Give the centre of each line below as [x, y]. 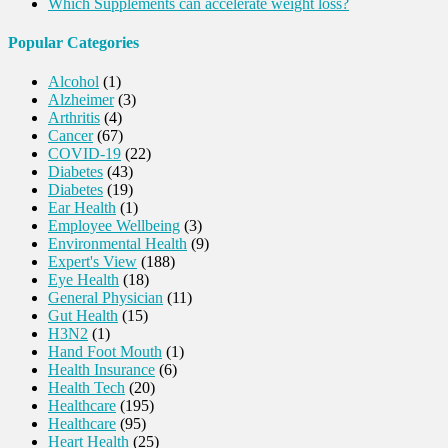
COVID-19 [84, 154]
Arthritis [74, 118]
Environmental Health [117, 244]
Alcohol [73, 82]
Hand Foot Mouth [105, 352]
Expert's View [92, 262]
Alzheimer [81, 100]
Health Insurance [101, 370]
